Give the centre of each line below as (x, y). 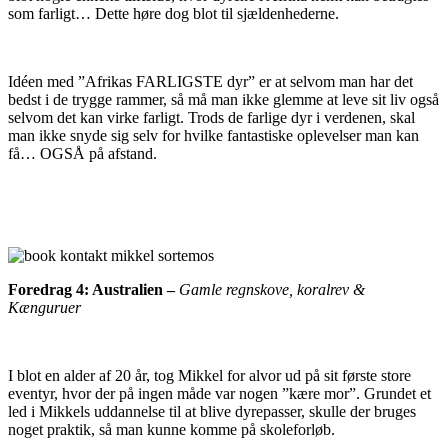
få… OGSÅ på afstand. (82, 154)
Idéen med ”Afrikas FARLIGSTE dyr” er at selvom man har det (210, 82)
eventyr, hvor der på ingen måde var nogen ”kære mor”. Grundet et (219, 394)
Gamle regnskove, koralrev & (272, 290)
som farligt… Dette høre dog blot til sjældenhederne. (173, 14)
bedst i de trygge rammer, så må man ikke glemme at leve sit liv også (223, 100)
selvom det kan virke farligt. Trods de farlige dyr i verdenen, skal (211, 118)
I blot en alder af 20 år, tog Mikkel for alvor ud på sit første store (209, 376)
